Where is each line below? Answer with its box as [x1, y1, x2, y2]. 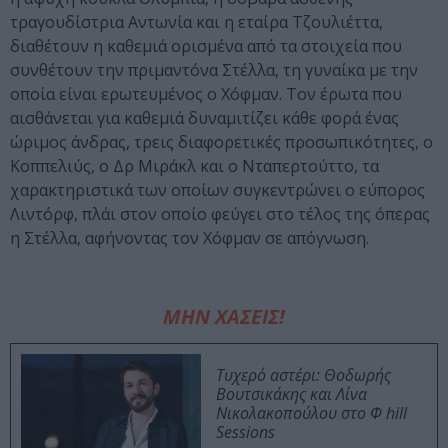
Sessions [216, 421, 275, 444]
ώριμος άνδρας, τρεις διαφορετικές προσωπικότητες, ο [10, 131, 433, 154]
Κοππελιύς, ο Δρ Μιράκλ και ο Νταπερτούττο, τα [10, 155, 379, 178]
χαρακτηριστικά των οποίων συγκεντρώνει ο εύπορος [10, 179, 425, 202]
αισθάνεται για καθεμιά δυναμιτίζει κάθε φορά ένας [10, 107, 399, 130]
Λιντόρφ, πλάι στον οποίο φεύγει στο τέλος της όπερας [10, 203, 430, 226]
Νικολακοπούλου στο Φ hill [216, 402, 407, 425]
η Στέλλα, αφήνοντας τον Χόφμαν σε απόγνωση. [10, 227, 369, 250]
